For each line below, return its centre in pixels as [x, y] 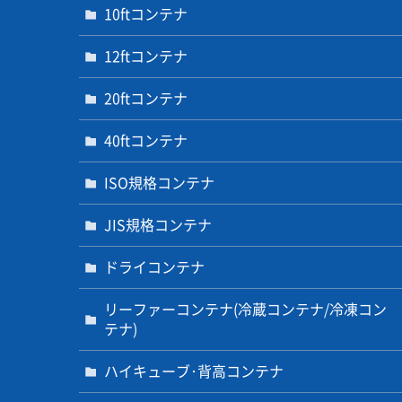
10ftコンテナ [146, 15]
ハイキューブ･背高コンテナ [194, 372]
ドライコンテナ [154, 268]
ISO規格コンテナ [159, 184]
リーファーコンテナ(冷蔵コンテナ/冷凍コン [245, 310]
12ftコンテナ [146, 57]
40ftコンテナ [146, 141]
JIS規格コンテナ [158, 226]
